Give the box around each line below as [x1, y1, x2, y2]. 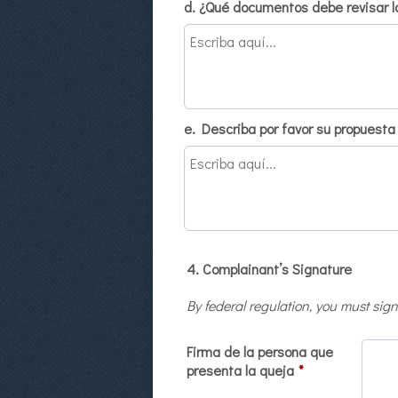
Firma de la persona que [187, 342, 333, 361]
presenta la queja [187, 361, 294, 379]
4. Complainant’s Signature [187, 259, 352, 278]
